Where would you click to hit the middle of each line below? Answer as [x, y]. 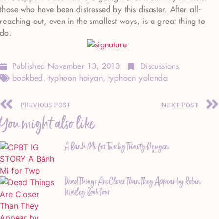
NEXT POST [180, 104]
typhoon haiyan [76, 78]
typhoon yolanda [138, 78]
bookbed [28, 78]
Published [30, 66]
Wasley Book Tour [88, 192]
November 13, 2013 [84, 66]
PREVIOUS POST [45, 104]
